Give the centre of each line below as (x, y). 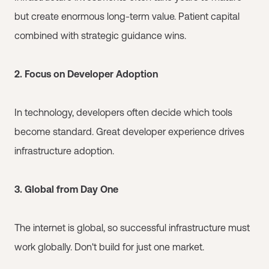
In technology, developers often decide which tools (123, 112)
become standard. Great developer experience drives (129, 131)
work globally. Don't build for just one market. (109, 246)
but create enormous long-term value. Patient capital (127, 16)
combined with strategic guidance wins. (100, 35)
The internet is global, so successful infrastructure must (132, 227)
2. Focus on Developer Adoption (86, 74)
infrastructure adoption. (64, 150)
